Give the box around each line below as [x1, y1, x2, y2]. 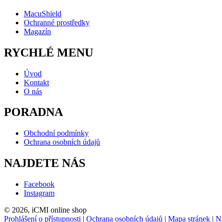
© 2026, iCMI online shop [4, 206, 87, 215]
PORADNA [4, 106, 63, 119]
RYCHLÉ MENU [4, 46, 93, 59]
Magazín [24, 27, 51, 36]
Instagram [24, 189, 55, 198]
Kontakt [24, 78, 49, 87]
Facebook [24, 180, 55, 189]
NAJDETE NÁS [4, 157, 85, 170]
